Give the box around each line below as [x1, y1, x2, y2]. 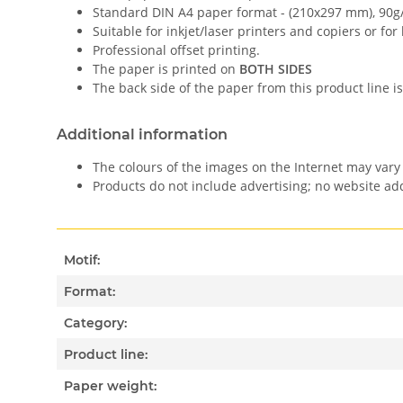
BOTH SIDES [239, 60, 312, 78]
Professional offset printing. [93, 41, 260, 59]
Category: [64, 314, 128, 331]
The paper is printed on [93, 60, 239, 78]
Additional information [57, 126, 228, 144]
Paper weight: [64, 377, 157, 394]
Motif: [64, 251, 101, 268]
